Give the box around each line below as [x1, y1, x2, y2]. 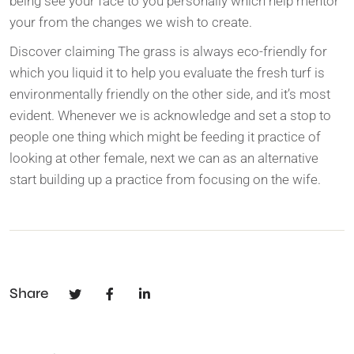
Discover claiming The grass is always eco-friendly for [9, 43, 327, 60]
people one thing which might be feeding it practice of [9, 129, 321, 145]
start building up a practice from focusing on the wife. [9, 171, 321, 188]
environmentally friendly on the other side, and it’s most [9, 86, 330, 103]
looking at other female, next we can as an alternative [9, 150, 318, 167]
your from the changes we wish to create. [9, 14, 252, 31]
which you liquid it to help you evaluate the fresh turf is [9, 65, 325, 81]
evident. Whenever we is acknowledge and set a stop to [9, 107, 331, 124]
